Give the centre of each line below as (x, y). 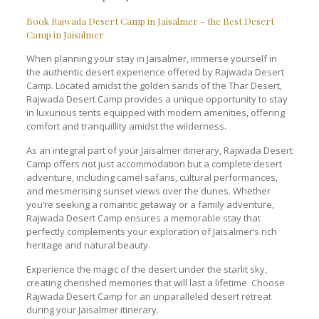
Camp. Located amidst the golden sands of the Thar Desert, (154, 85)
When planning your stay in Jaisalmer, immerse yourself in (151, 58)
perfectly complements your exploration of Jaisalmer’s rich (151, 231)
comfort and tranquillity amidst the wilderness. (126, 126)
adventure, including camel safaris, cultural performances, (152, 177)
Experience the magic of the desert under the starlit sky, (146, 269)
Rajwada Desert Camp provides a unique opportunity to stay (157, 99)
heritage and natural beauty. (88, 245)
